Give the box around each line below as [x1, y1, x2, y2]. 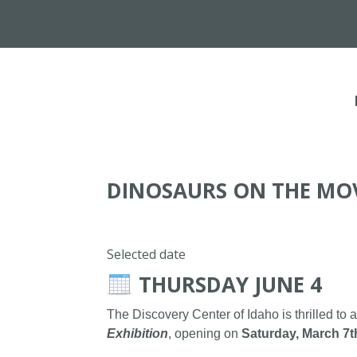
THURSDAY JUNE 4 [139, 270, 322, 300]
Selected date [107, 245, 186, 264]
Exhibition [107, 327, 168, 341]
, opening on [168, 327, 241, 341]
